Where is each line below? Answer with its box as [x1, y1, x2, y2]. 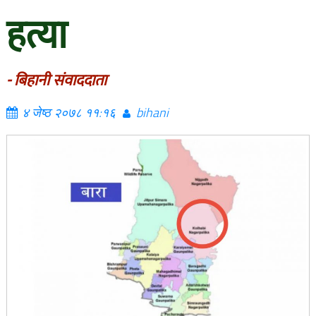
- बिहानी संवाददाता [6, 68, 107, 94]
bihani [135, 103, 169, 122]
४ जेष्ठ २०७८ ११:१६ [21, 103, 116, 122]
